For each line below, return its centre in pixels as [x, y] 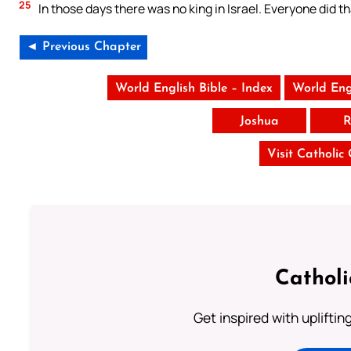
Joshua [259, 121]
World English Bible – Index [194, 88]
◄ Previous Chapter [83, 47]
